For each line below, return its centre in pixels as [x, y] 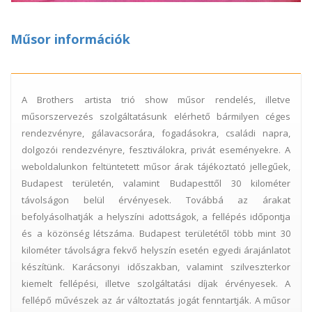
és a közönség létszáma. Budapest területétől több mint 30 [156, 233]
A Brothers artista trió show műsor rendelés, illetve [156, 99]
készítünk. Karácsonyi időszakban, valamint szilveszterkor [156, 266]
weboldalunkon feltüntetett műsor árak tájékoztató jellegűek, [156, 166]
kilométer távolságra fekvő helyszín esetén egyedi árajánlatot [156, 250]
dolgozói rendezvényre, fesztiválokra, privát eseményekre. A [156, 149]
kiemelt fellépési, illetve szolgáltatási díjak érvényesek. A [156, 283]
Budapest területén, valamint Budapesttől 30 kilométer [156, 183]
